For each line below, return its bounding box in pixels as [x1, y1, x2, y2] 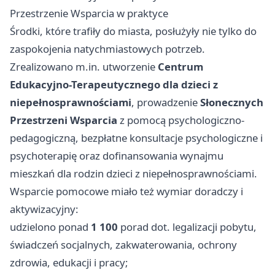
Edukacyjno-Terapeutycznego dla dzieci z [10, 77, 218, 91]
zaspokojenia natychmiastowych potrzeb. [10, 41, 205, 56]
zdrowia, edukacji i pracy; [10, 255, 128, 269]
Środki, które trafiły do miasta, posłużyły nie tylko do [10, 23, 257, 38]
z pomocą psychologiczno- [117, 112, 244, 127]
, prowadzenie [131, 95, 200, 109]
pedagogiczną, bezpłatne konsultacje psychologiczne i [10, 130, 263, 145]
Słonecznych [200, 95, 263, 109]
